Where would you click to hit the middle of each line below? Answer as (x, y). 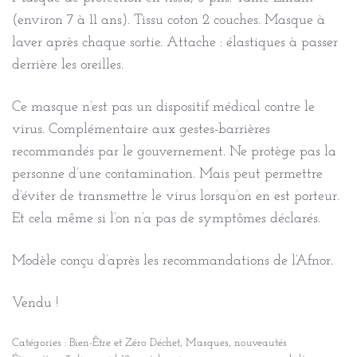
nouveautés (261, 343)
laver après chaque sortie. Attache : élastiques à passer (175, 43)
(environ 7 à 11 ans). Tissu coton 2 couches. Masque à (169, 20)
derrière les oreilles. (68, 65)
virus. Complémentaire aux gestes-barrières (141, 129)
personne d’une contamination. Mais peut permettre (167, 174)
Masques (207, 343)
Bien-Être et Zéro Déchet (125, 343)
